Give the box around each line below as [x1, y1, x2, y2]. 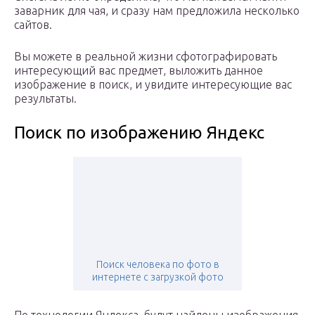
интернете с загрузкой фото [91, 271, 224, 283]
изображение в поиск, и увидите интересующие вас [14, 78, 292, 91]
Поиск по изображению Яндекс [14, 123, 264, 143]
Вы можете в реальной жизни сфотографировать [14, 50, 277, 63]
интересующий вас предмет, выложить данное [14, 64, 263, 77]
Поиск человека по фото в [96, 259, 219, 271]
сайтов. [14, 18, 52, 32]
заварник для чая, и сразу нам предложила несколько [14, 4, 300, 18]
